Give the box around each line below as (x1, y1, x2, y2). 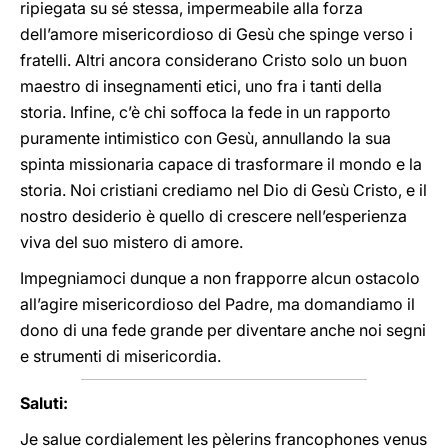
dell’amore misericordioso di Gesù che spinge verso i (20, 24, 413, 44)
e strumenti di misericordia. (20, 346, 221, 366)
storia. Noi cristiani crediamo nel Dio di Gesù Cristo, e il (20, 180, 427, 200)
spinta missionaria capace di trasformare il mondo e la (20, 154, 422, 174)
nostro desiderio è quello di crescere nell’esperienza (20, 206, 407, 226)
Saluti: (20, 393, 68, 413)
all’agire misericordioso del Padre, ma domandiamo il (20, 294, 415, 314)
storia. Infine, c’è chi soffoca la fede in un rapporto (20, 102, 391, 122)
